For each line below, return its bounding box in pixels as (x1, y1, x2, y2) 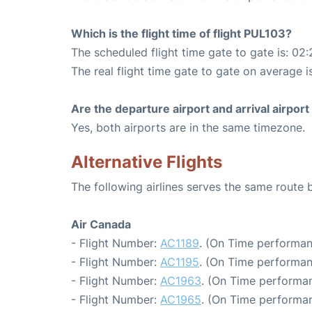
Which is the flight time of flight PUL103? (71, 26, 292, 40)
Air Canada (71, 217, 131, 231)
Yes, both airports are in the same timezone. (71, 120, 305, 134)
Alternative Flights (71, 152, 222, 172)
